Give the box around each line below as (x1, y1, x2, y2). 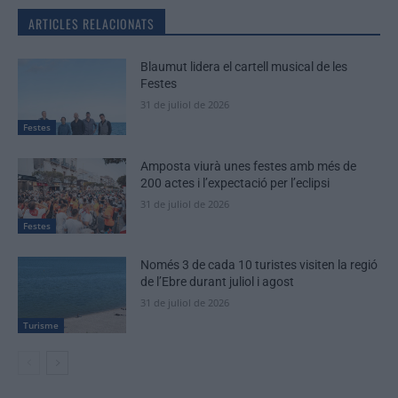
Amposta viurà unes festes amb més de (140, 158, 357, 173)
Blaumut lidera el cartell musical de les (140, 60, 348, 75)
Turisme (23, 319, 59, 332)
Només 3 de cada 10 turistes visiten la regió (140, 258, 378, 273)
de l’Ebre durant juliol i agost (140, 275, 295, 290)
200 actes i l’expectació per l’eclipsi (140, 175, 330, 190)
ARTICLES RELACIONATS (28, 14, 155, 34)
